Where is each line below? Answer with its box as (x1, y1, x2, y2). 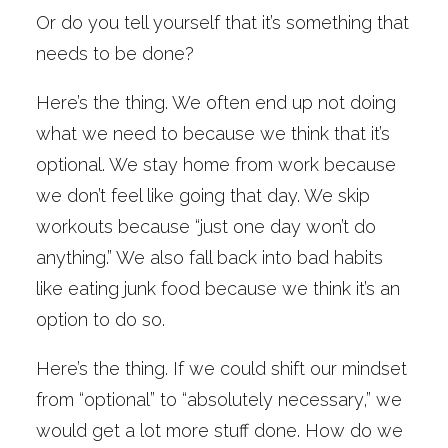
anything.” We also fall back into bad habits (36, 247, 383, 268)
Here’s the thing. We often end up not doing (36, 92, 396, 113)
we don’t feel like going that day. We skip (36, 185, 370, 206)
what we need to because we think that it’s (36, 123, 390, 144)
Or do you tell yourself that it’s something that (36, 12, 409, 33)
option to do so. (36, 309, 165, 330)
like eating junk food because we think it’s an (36, 278, 400, 299)
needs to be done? (36, 43, 194, 64)
